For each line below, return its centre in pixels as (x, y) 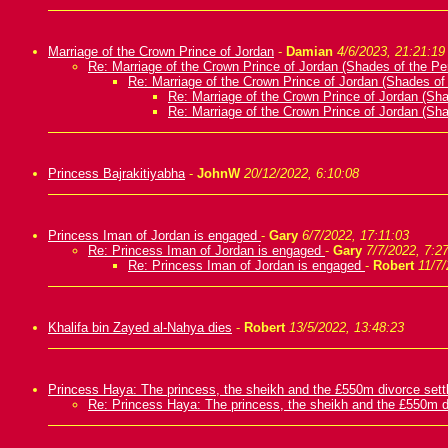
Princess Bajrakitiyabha (116, 173)
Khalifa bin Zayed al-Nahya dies (140, 327)
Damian (309, 51)
